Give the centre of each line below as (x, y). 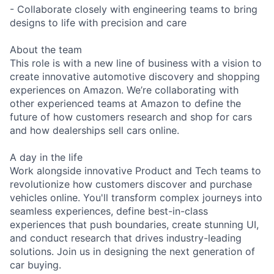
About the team (46, 49)
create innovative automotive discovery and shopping (135, 76)
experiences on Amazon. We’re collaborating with (124, 90)
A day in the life (46, 157)
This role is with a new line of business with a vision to (136, 63)
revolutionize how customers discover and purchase (131, 184)
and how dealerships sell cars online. (94, 130)
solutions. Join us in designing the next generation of (132, 251)
